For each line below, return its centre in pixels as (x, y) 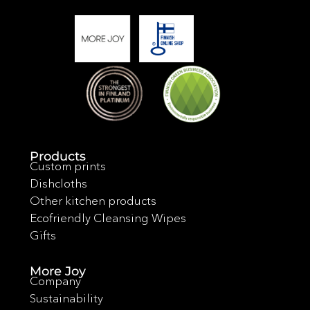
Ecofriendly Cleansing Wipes (108, 217)
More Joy (57, 271)
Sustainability (66, 298)
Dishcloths (58, 183)
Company (55, 280)
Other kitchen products (93, 200)
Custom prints (67, 165)
